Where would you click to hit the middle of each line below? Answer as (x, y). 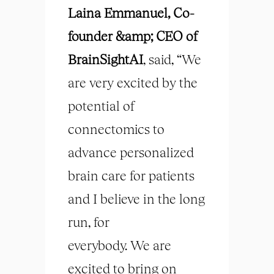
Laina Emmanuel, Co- (131, 13)
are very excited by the (133, 83)
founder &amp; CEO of (133, 36)
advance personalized (131, 152)
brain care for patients (131, 176)
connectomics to (116, 129)
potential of (102, 106)
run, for (89, 222)
